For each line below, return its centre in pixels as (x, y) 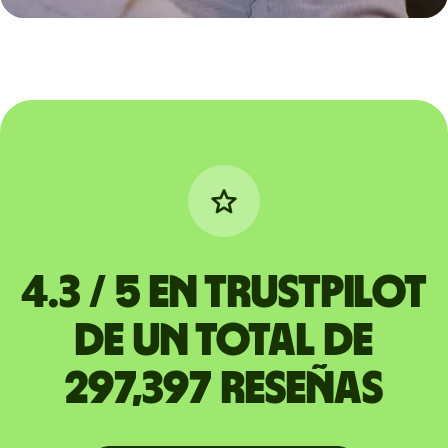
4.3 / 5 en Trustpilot (223, 293)
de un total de (223, 341)
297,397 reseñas (223, 389)
